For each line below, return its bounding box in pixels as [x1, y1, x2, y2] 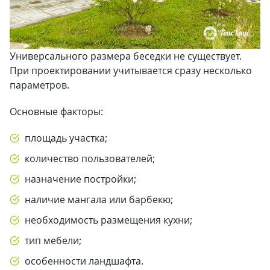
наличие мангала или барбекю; [25, 193, 173, 206]
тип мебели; [25, 234, 81, 247]
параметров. [10, 78, 69, 92]
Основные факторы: [10, 105, 103, 118]
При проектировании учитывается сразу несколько [10, 64, 252, 77]
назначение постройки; [25, 172, 136, 186]
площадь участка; [25, 131, 107, 145]
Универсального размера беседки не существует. [10, 49, 242, 63]
